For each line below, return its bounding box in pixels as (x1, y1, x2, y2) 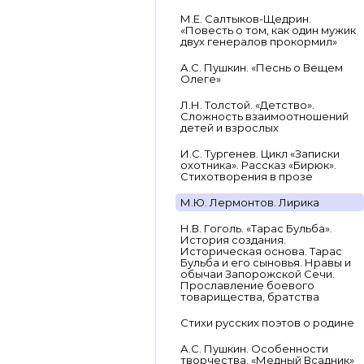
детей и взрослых (180, 121, 279, 134)
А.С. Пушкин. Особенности (180, 342, 328, 355)
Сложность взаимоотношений (180, 110, 349, 123)
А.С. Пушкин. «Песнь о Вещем (180, 61, 343, 74)
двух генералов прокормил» (180, 35, 337, 48)
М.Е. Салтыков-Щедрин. (180, 12, 311, 25)
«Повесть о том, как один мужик (180, 24, 356, 37)
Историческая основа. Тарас (180, 245, 342, 258)
